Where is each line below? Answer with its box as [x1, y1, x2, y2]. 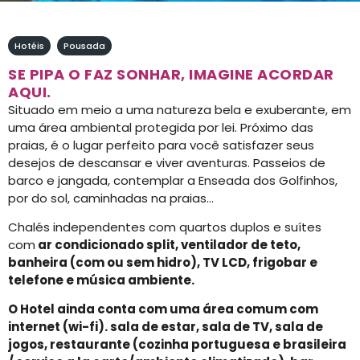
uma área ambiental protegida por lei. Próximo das [8, 118, 313, 136]
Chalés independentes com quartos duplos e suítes [8, 219, 321, 236]
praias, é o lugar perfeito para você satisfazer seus [8, 136, 314, 153]
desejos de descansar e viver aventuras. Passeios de [8, 153, 325, 171]
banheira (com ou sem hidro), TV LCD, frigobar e [8, 254, 317, 272]
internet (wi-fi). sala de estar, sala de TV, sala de [8, 318, 323, 336]
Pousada [63, 39, 105, 52]
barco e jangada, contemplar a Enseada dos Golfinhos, [8, 171, 337, 189]
